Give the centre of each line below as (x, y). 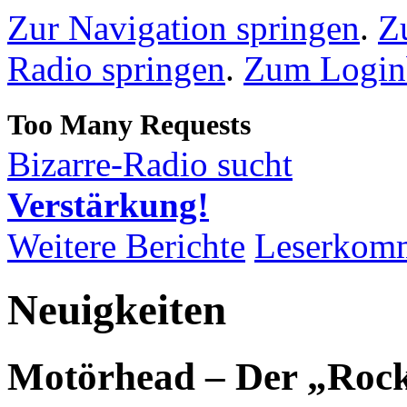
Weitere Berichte (126, 246)
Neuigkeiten (117, 310)
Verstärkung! (108, 205)
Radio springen (116, 69)
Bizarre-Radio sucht (150, 164)
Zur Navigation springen (184, 28)
